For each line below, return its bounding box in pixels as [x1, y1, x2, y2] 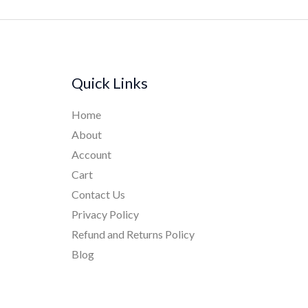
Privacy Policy [71, 208, 139, 221]
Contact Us [71, 188, 125, 201]
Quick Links [71, 73, 148, 92]
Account [71, 148, 111, 162]
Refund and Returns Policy [71, 228, 195, 241]
